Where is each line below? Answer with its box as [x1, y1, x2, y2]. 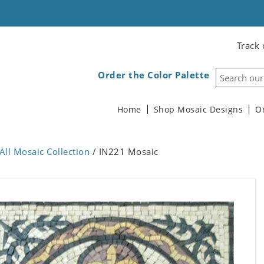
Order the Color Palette [98, 69, 210, 81]
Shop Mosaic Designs [153, 104, 243, 115]
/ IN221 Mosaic [90, 146, 159, 157]
